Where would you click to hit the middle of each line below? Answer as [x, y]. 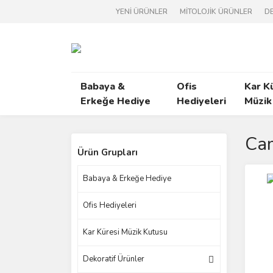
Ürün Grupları [108, 152]
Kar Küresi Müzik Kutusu [125, 232]
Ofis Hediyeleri [110, 205]
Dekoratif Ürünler [114, 259]
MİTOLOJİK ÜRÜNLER [216, 12]
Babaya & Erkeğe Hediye [127, 179]
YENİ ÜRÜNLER [142, 12]
